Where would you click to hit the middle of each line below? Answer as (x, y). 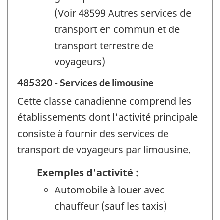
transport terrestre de (104, 45)
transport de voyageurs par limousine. (104, 150)
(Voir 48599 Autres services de (123, 13)
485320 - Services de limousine (85, 83)
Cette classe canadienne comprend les (104, 101)
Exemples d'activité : (88, 172)
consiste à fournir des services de (93, 134)
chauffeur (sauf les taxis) (111, 206)
